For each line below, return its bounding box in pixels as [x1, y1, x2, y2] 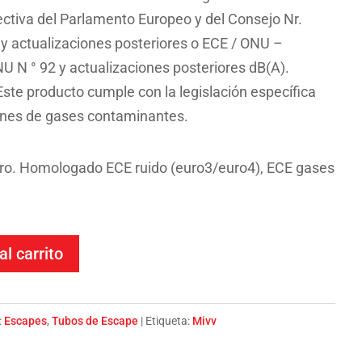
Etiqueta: [145, 314, 193, 328]
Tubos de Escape [52, 314, 139, 328]
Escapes [4, 314, 48, 328]
